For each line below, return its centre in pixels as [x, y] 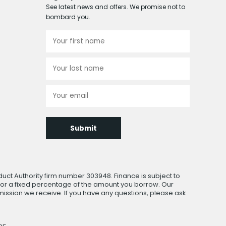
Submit [83, 128]
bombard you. [68, 17]
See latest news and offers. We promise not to [116, 7]
